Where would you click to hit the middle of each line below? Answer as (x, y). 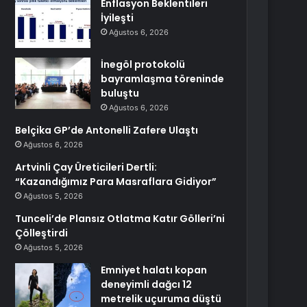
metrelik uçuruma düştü (161, 299)
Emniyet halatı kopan (154, 270)
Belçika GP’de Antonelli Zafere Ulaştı (107, 130)
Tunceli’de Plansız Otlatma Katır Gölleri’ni (120, 219)
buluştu (120, 93)
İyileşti (118, 18)
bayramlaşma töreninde (163, 79)
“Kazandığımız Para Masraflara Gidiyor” (116, 182)
